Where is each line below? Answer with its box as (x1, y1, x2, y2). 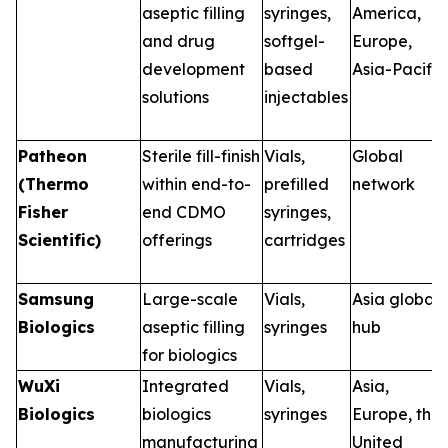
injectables (264, 86, 348, 107)
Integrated (142, 375, 229, 396)
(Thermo (18, 173, 89, 194)
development (142, 58, 245, 79)
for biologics (142, 344, 237, 365)
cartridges (264, 229, 345, 250)
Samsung (18, 288, 94, 309)
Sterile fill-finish (142, 145, 260, 166)
